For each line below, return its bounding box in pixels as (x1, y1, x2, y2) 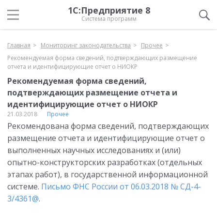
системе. (7, 181, 41, 192)
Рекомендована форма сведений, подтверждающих (7, 121, 209, 131)
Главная (7, 41, 31, 49)
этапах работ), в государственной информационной (7, 169, 208, 180)
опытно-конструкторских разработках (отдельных (7, 157, 202, 168)
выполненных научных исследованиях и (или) (7, 145, 181, 155)
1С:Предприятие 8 (68, 4, 150, 16)
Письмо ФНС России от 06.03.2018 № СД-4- (41, 181, 201, 192)
